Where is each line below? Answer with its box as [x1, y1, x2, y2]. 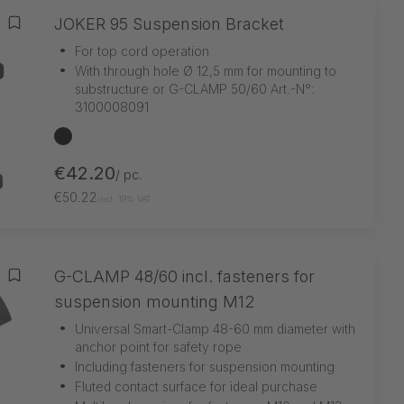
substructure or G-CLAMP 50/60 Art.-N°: [75, 80, 315, 96]
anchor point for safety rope [75, 338, 242, 354]
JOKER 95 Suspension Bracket [54, 14, 284, 33]
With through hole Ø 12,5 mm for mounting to [75, 62, 336, 78]
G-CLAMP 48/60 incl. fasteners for [54, 266, 315, 286]
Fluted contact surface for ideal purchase [75, 378, 317, 394]
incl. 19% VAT [97, 193, 151, 204]
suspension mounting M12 [54, 291, 254, 311]
